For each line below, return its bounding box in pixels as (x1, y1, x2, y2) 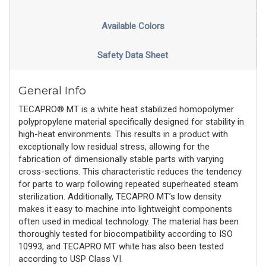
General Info (18, 84, 86, 98)
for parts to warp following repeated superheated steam (18, 178, 238, 189)
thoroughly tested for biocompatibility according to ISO (18, 228, 233, 239)
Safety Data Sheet (97, 49, 168, 61)
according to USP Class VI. (18, 253, 123, 264)
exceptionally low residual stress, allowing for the (18, 141, 210, 152)
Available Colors (101, 20, 164, 31)
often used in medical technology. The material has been (18, 216, 239, 227)
